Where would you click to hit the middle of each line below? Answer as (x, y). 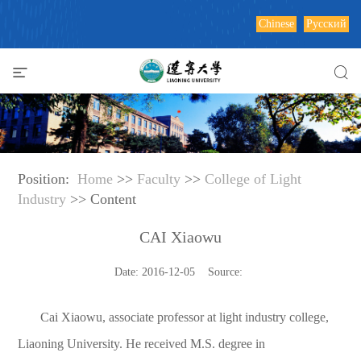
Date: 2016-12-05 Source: (180, 272)
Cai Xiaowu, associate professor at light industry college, (185, 317)
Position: (48, 178)
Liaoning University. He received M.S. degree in (142, 343)
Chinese (276, 24)
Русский (326, 24)
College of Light (253, 178)
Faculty (159, 178)
